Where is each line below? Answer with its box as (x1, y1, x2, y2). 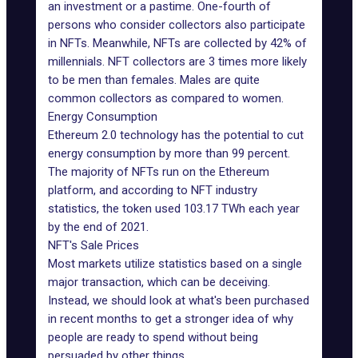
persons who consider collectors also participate (48, 18, 305, 32)
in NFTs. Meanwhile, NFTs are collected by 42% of (48, 36, 307, 50)
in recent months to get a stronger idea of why (48, 312, 293, 326)
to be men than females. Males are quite (48, 73, 260, 87)
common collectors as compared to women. (48, 91, 284, 105)
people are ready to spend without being (48, 330, 258, 344)
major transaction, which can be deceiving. (48, 275, 270, 289)
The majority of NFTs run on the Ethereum (48, 165, 269, 179)
